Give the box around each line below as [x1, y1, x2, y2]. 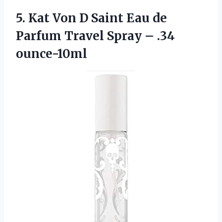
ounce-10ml [16, 46, 87, 61]
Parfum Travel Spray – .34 [16, 28, 175, 44]
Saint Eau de [88, 10, 167, 26]
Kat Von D [28, 10, 88, 26]
